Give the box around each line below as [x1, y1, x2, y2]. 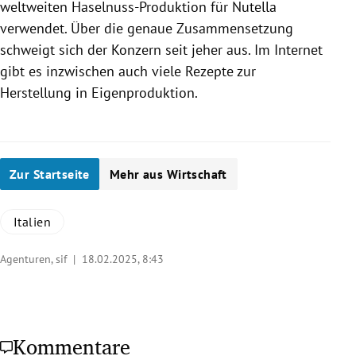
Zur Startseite [10, 166, 90, 183]
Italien [14, 214, 52, 230]
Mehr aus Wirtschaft [109, 166, 227, 183]
